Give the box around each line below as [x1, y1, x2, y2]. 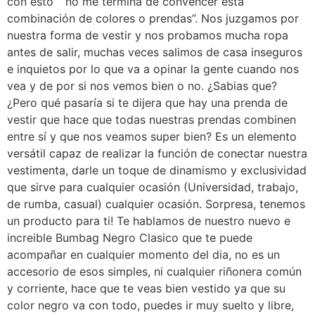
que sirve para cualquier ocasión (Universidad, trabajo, [7, 179, 298, 194]
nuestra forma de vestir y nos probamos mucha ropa [7, 27, 288, 42]
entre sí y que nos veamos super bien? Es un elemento [7, 129, 297, 143]
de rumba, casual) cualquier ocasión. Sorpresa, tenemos [7, 196, 305, 211]
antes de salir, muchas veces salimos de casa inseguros [7, 44, 302, 59]
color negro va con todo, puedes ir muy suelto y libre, [7, 297, 294, 312]
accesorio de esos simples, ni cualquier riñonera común [7, 264, 302, 278]
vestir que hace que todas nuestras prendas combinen [7, 112, 296, 127]
